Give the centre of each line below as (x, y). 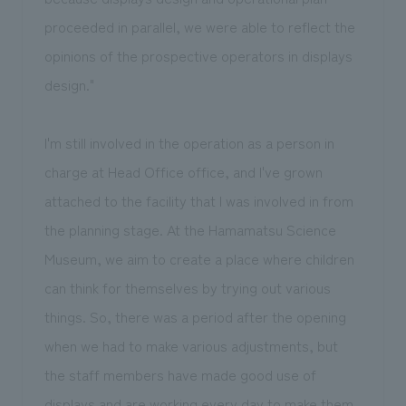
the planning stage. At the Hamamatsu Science (190, 230)
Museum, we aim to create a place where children (199, 259)
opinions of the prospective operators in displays (198, 56)
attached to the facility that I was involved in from (198, 201)
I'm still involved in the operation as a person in (189, 143)
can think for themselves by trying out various (187, 288)
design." (69, 85)
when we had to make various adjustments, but (191, 346)
